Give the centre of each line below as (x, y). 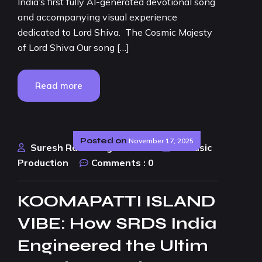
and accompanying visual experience (97, 17)
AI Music (193, 147)
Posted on (104, 141)
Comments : (118, 163)
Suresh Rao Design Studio (91, 147)
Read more (59, 86)
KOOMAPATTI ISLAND (116, 201)
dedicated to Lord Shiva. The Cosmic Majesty (115, 32)
